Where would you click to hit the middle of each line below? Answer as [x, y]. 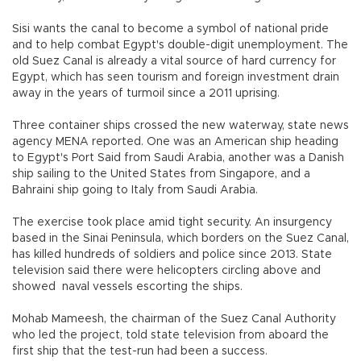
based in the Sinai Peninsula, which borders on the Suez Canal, [180, 238]
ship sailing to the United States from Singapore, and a [161, 174]
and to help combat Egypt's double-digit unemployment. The [180, 45]
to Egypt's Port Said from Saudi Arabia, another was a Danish [178, 158]
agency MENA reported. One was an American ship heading [175, 141]
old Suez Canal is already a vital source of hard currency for [174, 61]
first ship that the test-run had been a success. [141, 351]
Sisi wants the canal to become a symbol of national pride [170, 29]
